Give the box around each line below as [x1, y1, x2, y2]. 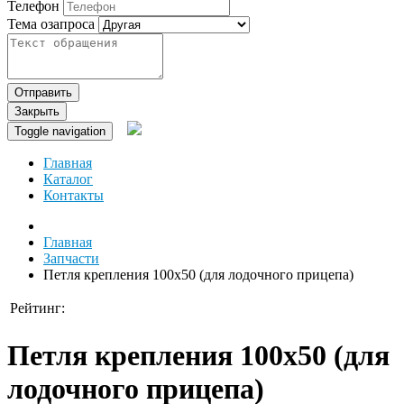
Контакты [43, 188, 104, 204]
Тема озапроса [7, 16, 95, 32]
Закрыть [14, 105, 60, 119]
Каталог [43, 171, 93, 188]
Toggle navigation [14, 124, 106, 139]
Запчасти [43, 251, 99, 267]
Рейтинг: [10, 300, 65, 317]
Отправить [14, 86, 72, 100]
